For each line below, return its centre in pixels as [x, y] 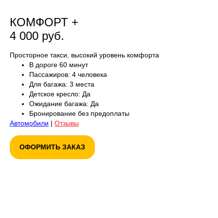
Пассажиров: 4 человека [68, 74]
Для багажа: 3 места [62, 84]
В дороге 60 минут [59, 64]
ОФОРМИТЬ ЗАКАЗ [52, 147]
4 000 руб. [37, 36]
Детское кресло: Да [60, 94]
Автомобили [29, 123]
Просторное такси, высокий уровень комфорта [84, 55]
